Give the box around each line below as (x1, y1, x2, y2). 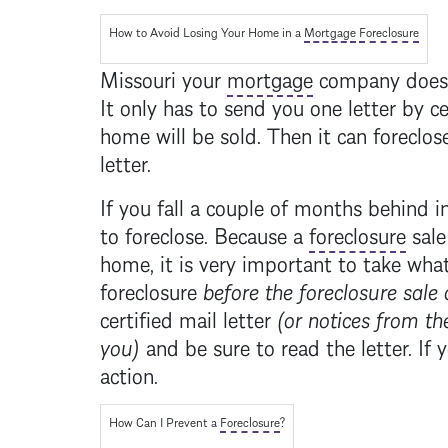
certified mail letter (99, 299, 277, 335)
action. (99, 355, 158, 391)
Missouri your (99, 59, 227, 95)
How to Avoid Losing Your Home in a (108, 20, 304, 41)
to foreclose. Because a (99, 215, 309, 251)
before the (202, 271, 299, 307)
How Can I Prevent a (108, 410, 220, 431)
